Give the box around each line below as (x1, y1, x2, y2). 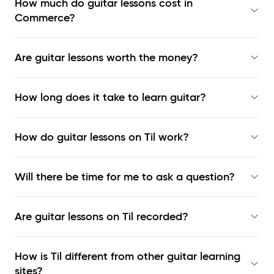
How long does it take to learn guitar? (15, 91, 206, 105)
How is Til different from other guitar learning (15, 250, 240, 264)
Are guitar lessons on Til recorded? (15, 210, 188, 224)
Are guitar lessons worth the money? (15, 51, 198, 65)
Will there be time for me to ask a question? (15, 170, 235, 184)
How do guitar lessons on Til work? (15, 130, 189, 144)
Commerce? (15, 11, 75, 25)
